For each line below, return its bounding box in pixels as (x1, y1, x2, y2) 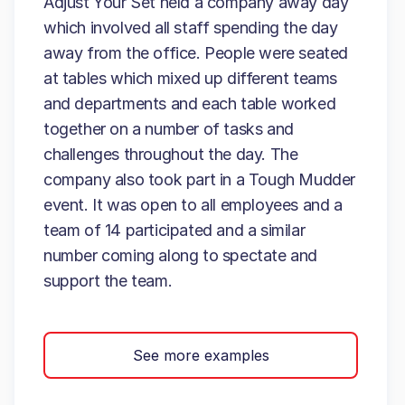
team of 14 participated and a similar (43, 221, 306, 240)
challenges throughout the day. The (43, 145, 298, 164)
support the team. (43, 271, 173, 290)
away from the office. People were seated (43, 43, 349, 62)
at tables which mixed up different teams (43, 69, 338, 88)
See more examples (132, 345, 269, 364)
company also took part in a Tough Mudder (43, 170, 356, 189)
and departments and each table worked (43, 94, 336, 113)
